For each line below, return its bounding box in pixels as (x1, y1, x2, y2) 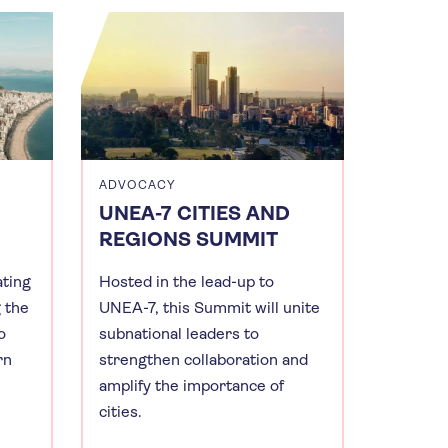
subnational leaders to (99, 323, 259, 343)
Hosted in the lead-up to (99, 271, 274, 291)
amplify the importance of (99, 375, 284, 395)
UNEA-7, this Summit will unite (99, 297, 320, 317)
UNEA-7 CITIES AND (99, 201, 290, 225)
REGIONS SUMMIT (99, 227, 278, 251)
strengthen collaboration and (99, 349, 308, 369)
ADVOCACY (99, 177, 176, 192)
